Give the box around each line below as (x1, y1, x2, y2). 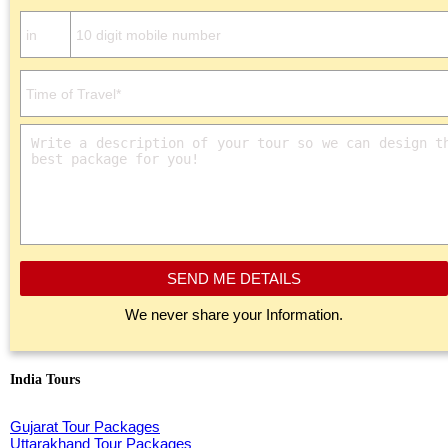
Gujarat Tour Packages (10, 418, 160, 436)
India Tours (10, 371, 80, 388)
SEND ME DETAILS (167, 270, 301, 288)
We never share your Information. (125, 306, 343, 324)
